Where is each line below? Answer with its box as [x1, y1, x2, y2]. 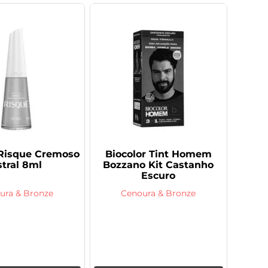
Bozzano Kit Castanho [103, 159, 214, 171]
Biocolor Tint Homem [105, 148, 212, 160]
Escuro [141, 170, 176, 182]
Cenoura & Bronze [121, 188, 196, 199]
